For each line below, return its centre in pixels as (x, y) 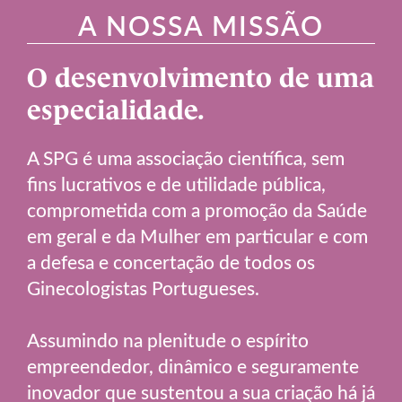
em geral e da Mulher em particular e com (197, 236)
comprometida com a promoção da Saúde (197, 210)
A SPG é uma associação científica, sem (186, 158)
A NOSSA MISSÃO (201, 26)
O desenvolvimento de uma (201, 78)
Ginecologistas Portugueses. (143, 288)
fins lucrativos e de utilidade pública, (176, 184)
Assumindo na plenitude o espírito (168, 340)
